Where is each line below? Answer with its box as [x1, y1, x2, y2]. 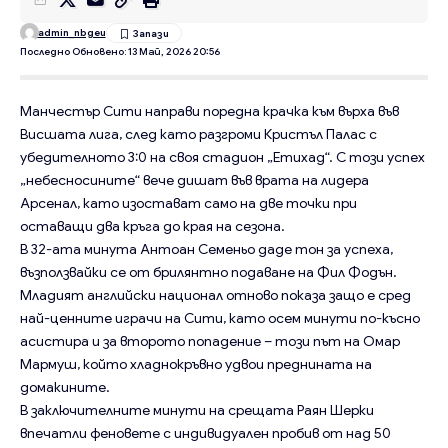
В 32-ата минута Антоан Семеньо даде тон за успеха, [20, 239, 393, 258]
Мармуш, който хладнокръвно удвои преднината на [20, 354, 372, 373]
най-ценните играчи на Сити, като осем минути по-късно [20, 308, 420, 327]
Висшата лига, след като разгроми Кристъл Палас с [20, 124, 377, 143]
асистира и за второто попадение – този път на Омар [20, 331, 400, 350]
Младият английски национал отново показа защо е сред [20, 285, 411, 304]
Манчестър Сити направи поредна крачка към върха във [20, 101, 399, 120]
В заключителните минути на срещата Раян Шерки [20, 400, 374, 419]
